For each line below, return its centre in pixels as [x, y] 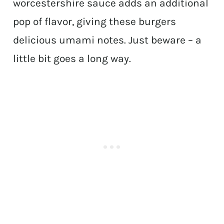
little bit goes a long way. [72, 59]
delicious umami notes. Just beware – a [107, 40]
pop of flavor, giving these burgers [95, 22]
